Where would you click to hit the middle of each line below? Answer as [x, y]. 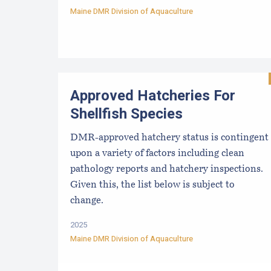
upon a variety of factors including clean [157, 153]
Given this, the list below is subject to [152, 185]
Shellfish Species [126, 114]
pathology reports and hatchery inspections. [167, 169]
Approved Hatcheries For [153, 96]
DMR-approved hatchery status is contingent [169, 138]
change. [87, 201]
